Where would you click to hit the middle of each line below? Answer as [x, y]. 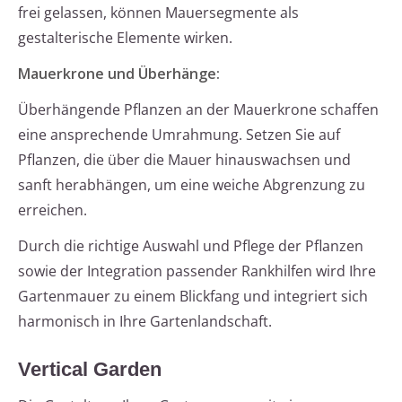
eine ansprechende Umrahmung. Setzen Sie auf [179, 135]
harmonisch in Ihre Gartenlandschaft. [145, 322]
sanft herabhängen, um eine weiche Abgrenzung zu [192, 185]
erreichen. [52, 210]
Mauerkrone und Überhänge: [119, 74]
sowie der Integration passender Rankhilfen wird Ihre [197, 271]
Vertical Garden [90, 370]
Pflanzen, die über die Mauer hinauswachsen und [184, 160]
